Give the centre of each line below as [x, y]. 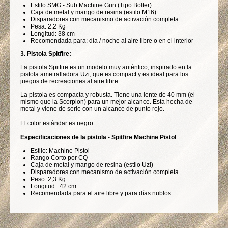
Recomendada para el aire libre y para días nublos [101, 194]
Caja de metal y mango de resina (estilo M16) [93, 12]
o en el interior [173, 41]
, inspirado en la [170, 67]
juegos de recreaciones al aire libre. [70, 82]
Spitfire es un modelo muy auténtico [98, 67]
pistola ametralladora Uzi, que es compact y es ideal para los [104, 75]
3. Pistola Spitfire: [46, 54]
